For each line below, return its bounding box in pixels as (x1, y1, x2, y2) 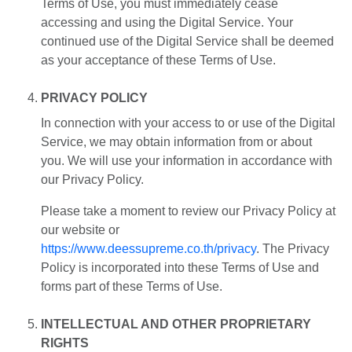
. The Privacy (256, 242, 329, 256)
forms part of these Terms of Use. (41, 280, 222, 294)
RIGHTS (41, 336, 89, 350)
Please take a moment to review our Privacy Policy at (41, 204, 335, 218)
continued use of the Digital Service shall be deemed (41, 35, 334, 49)
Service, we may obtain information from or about (41, 135, 312, 149)
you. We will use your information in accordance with (41, 154, 332, 168)
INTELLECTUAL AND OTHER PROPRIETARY (41, 317, 311, 332)
